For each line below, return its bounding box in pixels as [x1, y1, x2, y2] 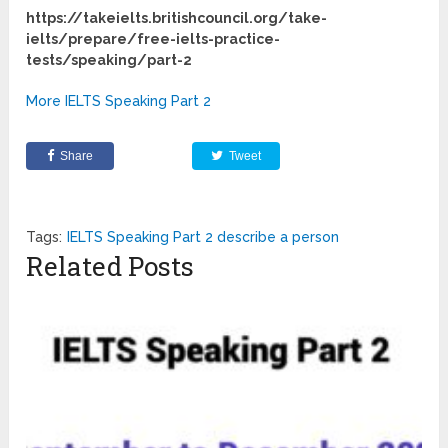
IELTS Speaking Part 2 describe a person [67, 228, 340, 245]
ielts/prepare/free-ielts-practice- [26, 30, 281, 47]
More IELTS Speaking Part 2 [26, 92, 212, 109]
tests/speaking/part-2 [26, 51, 193, 68]
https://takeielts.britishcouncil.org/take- [26, 9, 328, 26]
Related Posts [26, 248, 195, 283]
